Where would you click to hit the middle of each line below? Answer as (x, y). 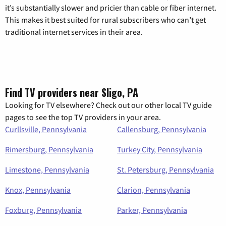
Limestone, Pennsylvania (47, 169)
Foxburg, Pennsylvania (43, 210)
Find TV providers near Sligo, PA (72, 92)
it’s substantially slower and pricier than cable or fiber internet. (111, 7)
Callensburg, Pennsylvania (162, 129)
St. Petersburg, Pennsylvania (165, 169)
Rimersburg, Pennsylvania (49, 149)
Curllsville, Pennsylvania (46, 129)
